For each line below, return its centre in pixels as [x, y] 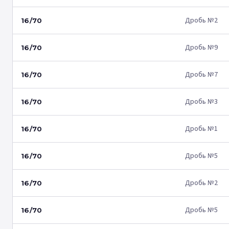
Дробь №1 [201, 129]
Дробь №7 [201, 75]
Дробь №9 [201, 48]
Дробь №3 [201, 102]
